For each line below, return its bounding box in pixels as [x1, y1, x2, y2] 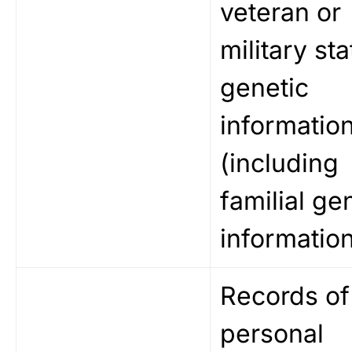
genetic [220, 72, 309, 103]
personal [220, 318, 324, 349]
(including [220, 148, 339, 178]
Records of [220, 280, 350, 311]
